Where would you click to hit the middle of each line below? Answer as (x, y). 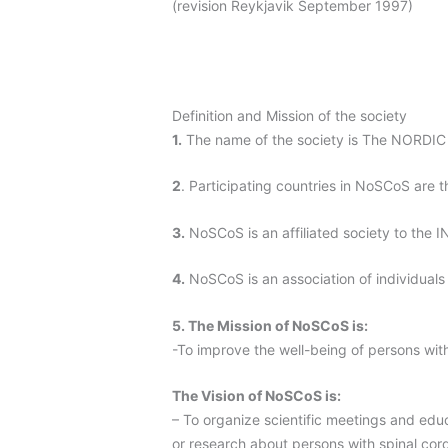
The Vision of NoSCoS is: (256, 396)
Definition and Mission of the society (289, 116)
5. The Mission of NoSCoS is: (270, 325)
